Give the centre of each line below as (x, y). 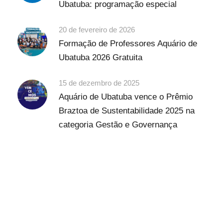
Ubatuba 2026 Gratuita (101, 57)
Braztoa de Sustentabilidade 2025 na (127, 111)
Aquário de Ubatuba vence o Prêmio (126, 97)
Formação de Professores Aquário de (128, 43)
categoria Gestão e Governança (118, 124)
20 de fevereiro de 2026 (97, 29)
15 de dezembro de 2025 (99, 83)
